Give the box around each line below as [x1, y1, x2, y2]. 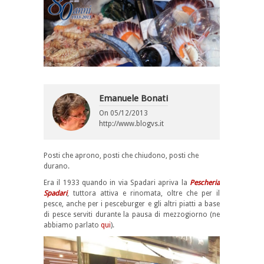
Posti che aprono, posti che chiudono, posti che [44, 151, 199, 160]
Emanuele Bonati [99, 93, 168, 104]
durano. [44, 162, 70, 171]
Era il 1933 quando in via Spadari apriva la [44, 179, 190, 187]
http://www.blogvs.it [99, 120, 164, 128]
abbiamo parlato [44, 221, 101, 230]
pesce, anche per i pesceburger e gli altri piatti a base [44, 200, 220, 209]
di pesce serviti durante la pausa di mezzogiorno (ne [44, 210, 220, 219]
